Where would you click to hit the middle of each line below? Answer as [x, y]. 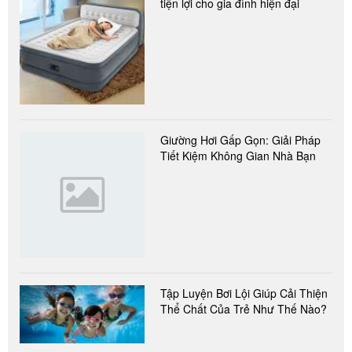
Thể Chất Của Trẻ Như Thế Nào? [244, 308]
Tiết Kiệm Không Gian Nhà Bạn [238, 156]
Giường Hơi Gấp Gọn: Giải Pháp [241, 140]
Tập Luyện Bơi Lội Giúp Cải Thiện [244, 293]
